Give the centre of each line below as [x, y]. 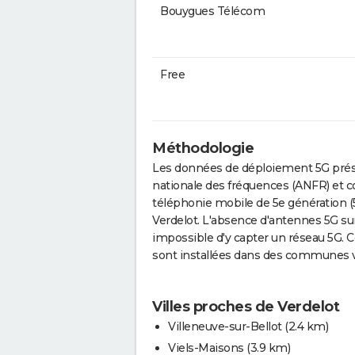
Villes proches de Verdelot [246, 306]
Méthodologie [203, 148]
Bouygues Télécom [212, 11]
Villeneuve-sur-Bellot [225, 326]
